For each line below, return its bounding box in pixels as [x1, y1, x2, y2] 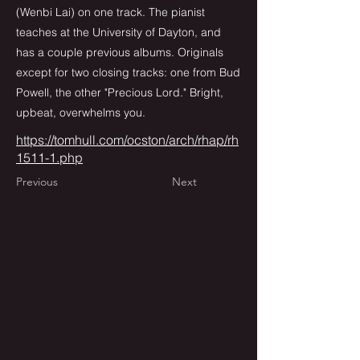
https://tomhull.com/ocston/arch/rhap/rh [16, 132, 239, 148]
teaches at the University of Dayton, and [16, 25, 221, 39]
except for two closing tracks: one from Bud [16, 65, 240, 80]
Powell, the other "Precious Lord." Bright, [16, 85, 223, 100]
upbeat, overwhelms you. [16, 105, 145, 120]
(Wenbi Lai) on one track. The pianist [16, 5, 205, 19]
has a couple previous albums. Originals [16, 45, 223, 59]
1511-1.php [16, 149, 83, 166]
